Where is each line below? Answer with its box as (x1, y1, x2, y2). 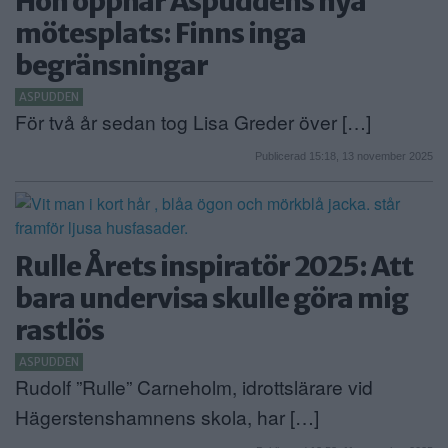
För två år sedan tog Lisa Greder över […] (15, 108, 371, 136)
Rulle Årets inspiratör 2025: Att (15, 249, 413, 284)
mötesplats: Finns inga (15, 16, 306, 51)
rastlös (15, 313, 104, 348)
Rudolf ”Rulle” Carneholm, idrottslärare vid (15, 373, 373, 401)
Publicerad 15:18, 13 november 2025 (255, 150, 433, 163)
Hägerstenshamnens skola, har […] (15, 403, 319, 431)
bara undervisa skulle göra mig (15, 281, 408, 316)
